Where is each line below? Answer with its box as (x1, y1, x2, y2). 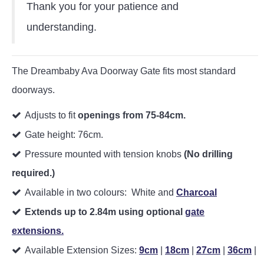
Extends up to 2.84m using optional (25, 207, 185, 217)
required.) (12, 168, 55, 178)
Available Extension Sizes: (25, 245, 139, 255)
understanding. (27, 21, 97, 33)
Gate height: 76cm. (25, 130, 103, 140)
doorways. (12, 85, 55, 95)
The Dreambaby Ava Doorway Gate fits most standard (12, 66, 236, 76)
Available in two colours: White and (25, 187, 176, 197)
